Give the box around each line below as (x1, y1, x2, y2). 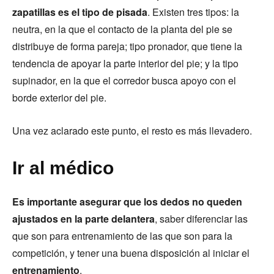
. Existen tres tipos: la (147, 5, 239, 19)
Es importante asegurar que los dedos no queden (12, 194, 242, 209)
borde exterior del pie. (12, 91, 106, 105)
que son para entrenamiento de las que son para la (12, 229, 232, 243)
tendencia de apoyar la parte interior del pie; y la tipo (12, 56, 239, 70)
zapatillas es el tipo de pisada (12, 5, 147, 19)
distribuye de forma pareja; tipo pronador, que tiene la (12, 39, 242, 53)
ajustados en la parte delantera (12, 212, 155, 226)
